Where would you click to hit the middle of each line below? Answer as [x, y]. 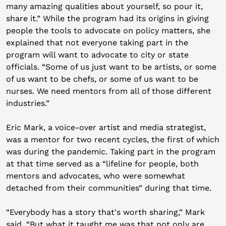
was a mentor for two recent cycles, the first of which [112, 139]
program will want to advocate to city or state [97, 55]
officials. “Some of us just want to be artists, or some [111, 67]
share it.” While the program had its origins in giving [107, 18]
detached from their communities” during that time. [110, 188]
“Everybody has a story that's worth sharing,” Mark [105, 212]
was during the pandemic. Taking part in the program [110, 152]
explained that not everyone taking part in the [97, 43]
